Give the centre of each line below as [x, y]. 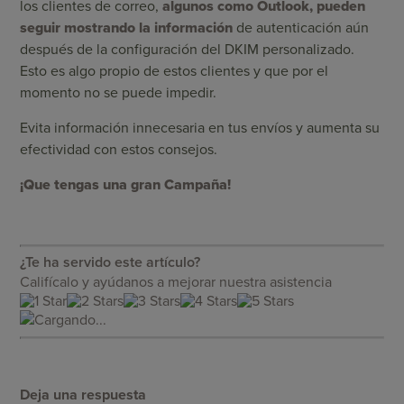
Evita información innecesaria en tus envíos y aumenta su [200, 129]
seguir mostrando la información [127, 28]
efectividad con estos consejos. [119, 150]
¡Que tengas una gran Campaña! [126, 185]
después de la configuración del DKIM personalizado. [188, 50]
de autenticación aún [301, 28]
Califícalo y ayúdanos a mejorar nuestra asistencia [176, 283]
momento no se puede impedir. [119, 93]
